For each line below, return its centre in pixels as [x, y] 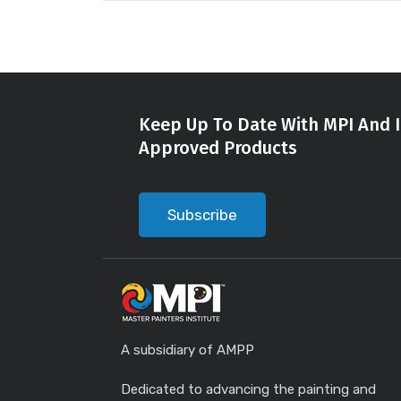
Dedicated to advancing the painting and [248, 389]
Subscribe [202, 215]
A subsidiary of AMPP [188, 350]
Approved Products [218, 148]
